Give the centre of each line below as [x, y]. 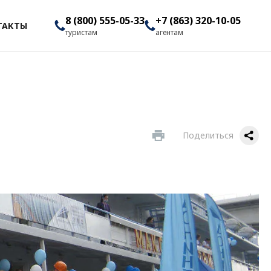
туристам [81, 32]
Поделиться [208, 135]
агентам [169, 32]
